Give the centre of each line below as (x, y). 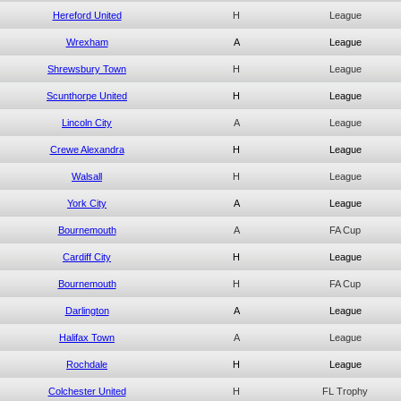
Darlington (87, 311)
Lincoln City (87, 123)
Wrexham (87, 42)
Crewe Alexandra (87, 149)
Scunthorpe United (87, 96)
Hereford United (87, 15)
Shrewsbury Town (87, 69)
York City (87, 203)
